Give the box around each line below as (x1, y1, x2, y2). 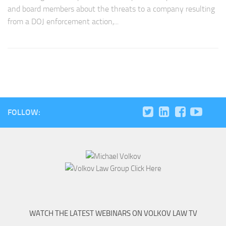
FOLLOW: (8, 107, 40, 118)
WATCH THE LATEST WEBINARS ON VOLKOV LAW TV (29, 209, 197, 218)
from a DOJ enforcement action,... (8, 17, 119, 27)
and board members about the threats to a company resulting (8, 4, 215, 14)
